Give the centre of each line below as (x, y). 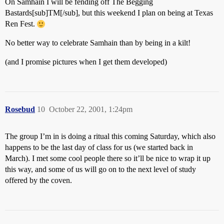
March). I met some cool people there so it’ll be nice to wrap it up (108, 158)
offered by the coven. (38, 180)
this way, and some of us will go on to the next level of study (100, 169)
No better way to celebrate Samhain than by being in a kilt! (98, 43)
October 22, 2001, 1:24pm (91, 109)
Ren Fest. (21, 24)
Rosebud (20, 109)
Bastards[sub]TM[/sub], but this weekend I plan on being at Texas (109, 13)
